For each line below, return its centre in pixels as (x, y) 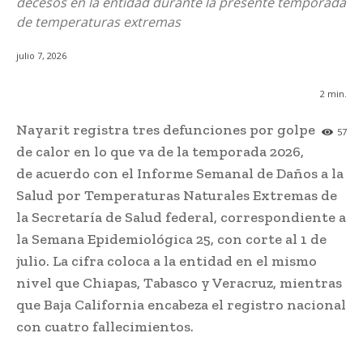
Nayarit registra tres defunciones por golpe (166, 130)
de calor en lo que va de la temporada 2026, (160, 152)
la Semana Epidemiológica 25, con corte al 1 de (171, 239)
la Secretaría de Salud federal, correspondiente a (181, 218)
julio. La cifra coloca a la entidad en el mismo (167, 261)
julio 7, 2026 (41, 56)
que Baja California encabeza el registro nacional (181, 305)
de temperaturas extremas (98, 22)
